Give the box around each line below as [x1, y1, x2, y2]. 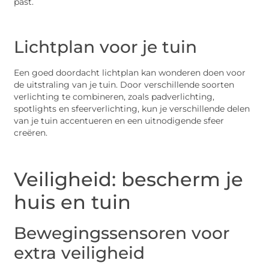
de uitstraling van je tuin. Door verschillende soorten [14, 79, 235, 89]
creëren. [14, 127, 48, 138]
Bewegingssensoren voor [14, 222, 230, 243]
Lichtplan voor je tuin [14, 36, 198, 57]
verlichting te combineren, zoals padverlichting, [14, 91, 215, 101]
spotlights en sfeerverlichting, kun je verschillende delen [14, 103, 250, 113]
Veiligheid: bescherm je [14, 167, 244, 191]
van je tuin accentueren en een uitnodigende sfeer [14, 115, 225, 125]
